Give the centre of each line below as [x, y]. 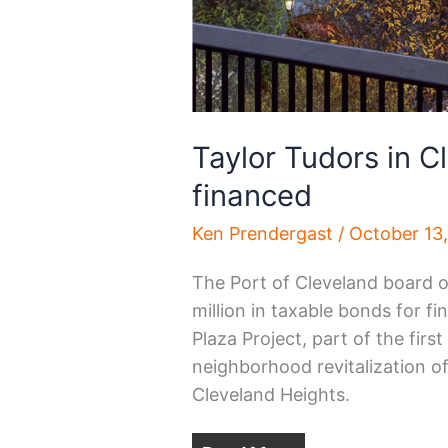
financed [252, 196]
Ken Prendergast [265, 233]
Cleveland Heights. [271, 394]
